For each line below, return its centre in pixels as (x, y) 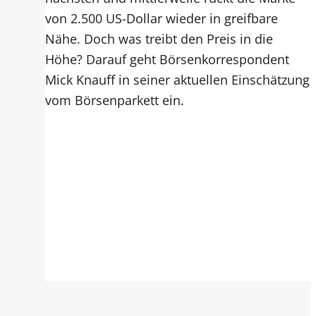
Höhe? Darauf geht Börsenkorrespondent (168, 59)
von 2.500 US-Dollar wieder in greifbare (162, 18)
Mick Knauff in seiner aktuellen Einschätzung (178, 80)
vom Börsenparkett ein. (115, 100)
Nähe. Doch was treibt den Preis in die (159, 39)
